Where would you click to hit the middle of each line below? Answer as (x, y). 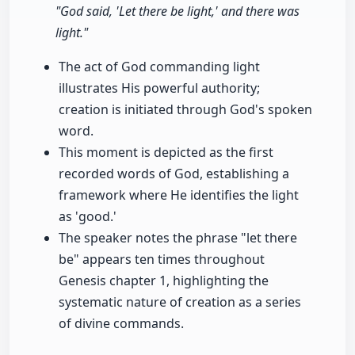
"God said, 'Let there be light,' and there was (177, 11)
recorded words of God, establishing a (174, 174)
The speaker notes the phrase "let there (178, 238)
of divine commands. (121, 324)
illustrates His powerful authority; (159, 88)
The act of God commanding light (159, 67)
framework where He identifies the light (179, 195)
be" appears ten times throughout (162, 260)
